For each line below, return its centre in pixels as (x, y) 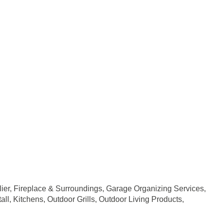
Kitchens (28, 199)
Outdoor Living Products (140, 199)
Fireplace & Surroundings (58, 188)
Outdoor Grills (71, 199)
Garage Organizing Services (155, 188)
